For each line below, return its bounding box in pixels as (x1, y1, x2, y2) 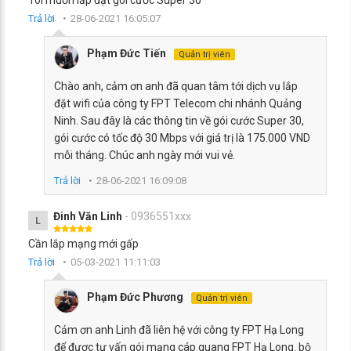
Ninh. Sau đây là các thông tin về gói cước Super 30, (54, 114, 304, 127)
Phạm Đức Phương (87, 291, 183, 303)
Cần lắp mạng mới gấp (28, 237, 139, 250)
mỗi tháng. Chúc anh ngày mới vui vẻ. (54, 149, 235, 161)
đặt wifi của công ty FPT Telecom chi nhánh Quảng (54, 97, 302, 110)
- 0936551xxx (122, 210, 191, 223)
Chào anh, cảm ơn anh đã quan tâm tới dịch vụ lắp (54, 80, 298, 92)
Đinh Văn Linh (53, 210, 122, 223)
